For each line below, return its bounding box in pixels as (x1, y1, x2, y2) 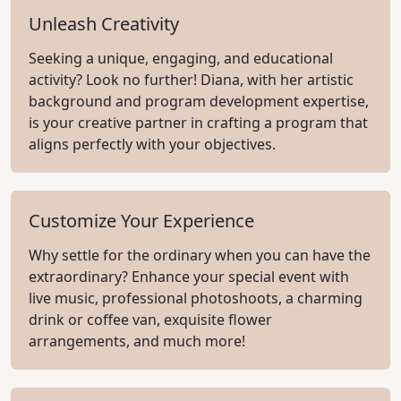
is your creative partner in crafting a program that (29, 113, 368, 132)
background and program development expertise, (29, 91, 369, 111)
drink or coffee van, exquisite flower (29, 310, 272, 329)
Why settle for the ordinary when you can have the (29, 245, 371, 265)
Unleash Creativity (29, 12, 179, 36)
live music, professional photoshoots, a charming (29, 288, 363, 308)
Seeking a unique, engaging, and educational (29, 48, 333, 68)
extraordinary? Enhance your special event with (29, 267, 349, 286)
